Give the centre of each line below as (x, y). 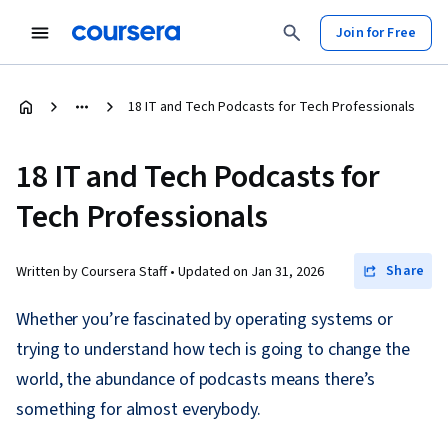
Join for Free (376, 32)
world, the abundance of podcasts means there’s (196, 379)
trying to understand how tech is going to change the (213, 349)
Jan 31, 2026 (287, 272)
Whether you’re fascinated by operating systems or (205, 319)
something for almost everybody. (138, 409)
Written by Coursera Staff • (97, 272)
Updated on (214, 272)
